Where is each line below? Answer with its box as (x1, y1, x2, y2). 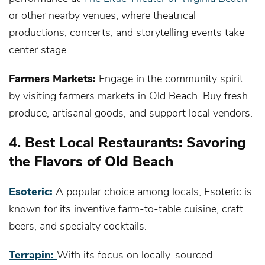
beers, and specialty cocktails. (9, 218, 147, 232)
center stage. (9, 41, 69, 56)
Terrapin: (9, 247, 57, 261)
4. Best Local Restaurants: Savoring (9, 131, 246, 151)
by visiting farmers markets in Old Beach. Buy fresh (9, 88, 248, 102)
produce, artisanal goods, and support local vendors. (9, 105, 253, 119)
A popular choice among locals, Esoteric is (53, 183, 252, 198)
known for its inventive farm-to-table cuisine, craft (9, 201, 243, 215)
